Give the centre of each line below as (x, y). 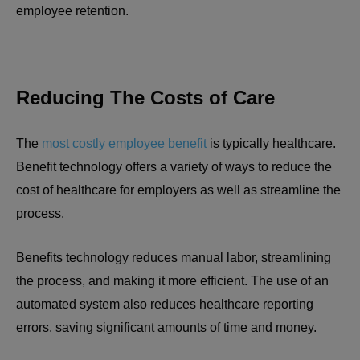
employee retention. (74, 10)
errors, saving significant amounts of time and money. (168, 327)
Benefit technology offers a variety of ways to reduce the (174, 166)
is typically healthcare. (271, 143)
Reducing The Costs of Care (145, 97)
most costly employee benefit (124, 143)
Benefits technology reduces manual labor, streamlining (174, 257)
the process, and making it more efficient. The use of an (172, 280)
